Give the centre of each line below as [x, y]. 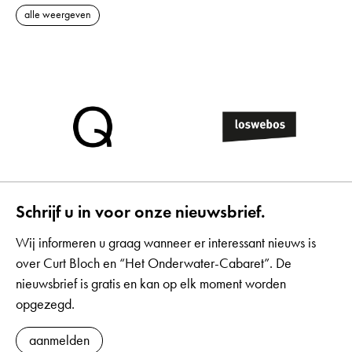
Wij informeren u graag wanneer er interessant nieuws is [166, 243]
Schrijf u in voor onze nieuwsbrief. [141, 212]
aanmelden [59, 340]
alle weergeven [58, 14]
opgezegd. [45, 304]
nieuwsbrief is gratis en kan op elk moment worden [151, 284]
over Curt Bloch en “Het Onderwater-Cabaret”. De [154, 263]
